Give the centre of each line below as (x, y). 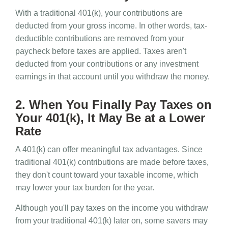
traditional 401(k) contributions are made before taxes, (112, 162)
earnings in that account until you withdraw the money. (112, 77)
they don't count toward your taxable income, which (107, 175)
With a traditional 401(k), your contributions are (99, 13)
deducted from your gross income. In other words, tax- (111, 26)
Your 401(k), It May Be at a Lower (110, 118)
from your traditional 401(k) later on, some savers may (111, 221)
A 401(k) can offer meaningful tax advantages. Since (109, 150)
